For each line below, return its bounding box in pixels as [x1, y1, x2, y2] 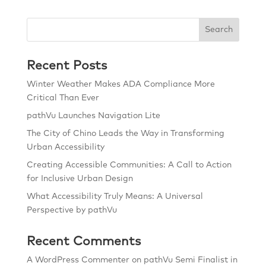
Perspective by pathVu [26, 206, 117, 214]
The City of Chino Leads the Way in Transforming [26, 129, 224, 138]
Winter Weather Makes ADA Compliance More [26, 80, 215, 88]
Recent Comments [26, 235, 141, 248]
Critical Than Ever [26, 94, 99, 102]
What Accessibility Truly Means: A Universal [26, 192, 203, 201]
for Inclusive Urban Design [26, 175, 133, 183]
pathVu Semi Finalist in [143, 256, 237, 264]
